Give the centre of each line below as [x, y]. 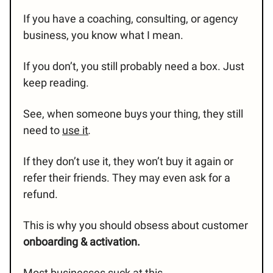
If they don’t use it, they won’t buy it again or [128, 161]
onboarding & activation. [82, 242]
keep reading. [56, 83]
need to [43, 130]
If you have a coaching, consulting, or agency [131, 19]
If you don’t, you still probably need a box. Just [134, 66]
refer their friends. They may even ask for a [127, 178]
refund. [41, 194]
